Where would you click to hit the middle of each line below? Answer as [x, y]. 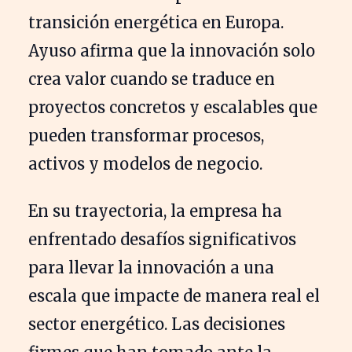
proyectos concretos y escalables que [173, 107]
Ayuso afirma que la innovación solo [172, 50]
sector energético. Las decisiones [157, 324]
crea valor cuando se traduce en [152, 79]
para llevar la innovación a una [151, 267]
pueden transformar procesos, [146, 135]
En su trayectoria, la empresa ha [155, 211]
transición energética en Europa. [156, 22]
